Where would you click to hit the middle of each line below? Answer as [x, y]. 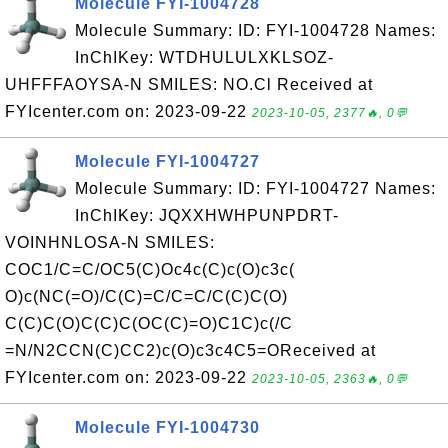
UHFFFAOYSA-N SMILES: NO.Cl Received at [189, 84]
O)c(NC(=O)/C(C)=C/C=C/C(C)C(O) [146, 296]
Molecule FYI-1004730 [167, 427]
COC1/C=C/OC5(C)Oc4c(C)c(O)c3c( [150, 269]
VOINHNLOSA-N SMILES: [110, 242]
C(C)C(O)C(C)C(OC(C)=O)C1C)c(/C [149, 323]
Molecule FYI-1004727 [167, 161]
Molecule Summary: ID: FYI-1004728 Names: [255, 30]
